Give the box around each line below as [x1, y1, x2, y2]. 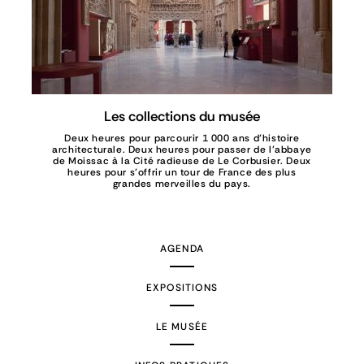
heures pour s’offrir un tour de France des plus [67, 166, 297, 180]
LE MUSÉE [155, 320, 209, 334]
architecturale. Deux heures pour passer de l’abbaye [52, 143, 312, 157]
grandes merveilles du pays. [112, 177, 252, 191]
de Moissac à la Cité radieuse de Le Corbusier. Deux [53, 154, 311, 168]
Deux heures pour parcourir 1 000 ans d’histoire [64, 132, 300, 145]
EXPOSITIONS [145, 281, 219, 295]
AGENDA [159, 242, 205, 256]
